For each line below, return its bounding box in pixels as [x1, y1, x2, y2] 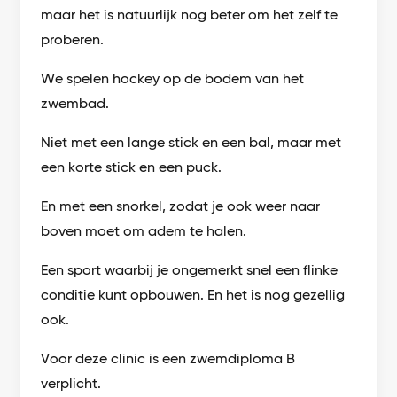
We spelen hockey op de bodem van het [41, 70, 305, 88]
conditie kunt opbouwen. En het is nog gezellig [41, 286, 346, 304]
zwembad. [41, 95, 110, 113]
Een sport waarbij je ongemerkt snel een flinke [41, 261, 339, 279]
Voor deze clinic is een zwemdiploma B [41, 350, 296, 368]
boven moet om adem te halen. [41, 222, 247, 240]
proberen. [41, 31, 105, 49]
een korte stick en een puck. [41, 159, 222, 176]
